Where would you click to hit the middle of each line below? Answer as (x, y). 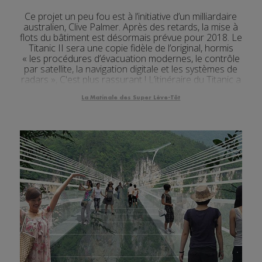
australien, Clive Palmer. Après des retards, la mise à (131, 27)
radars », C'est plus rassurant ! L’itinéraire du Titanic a (131, 80)
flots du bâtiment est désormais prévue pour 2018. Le (131, 38)
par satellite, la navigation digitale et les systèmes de (131, 69)
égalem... (131, 90)
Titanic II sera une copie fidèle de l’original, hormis (131, 48)
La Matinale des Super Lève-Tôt (131, 98)
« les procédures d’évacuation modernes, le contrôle (131, 59)
